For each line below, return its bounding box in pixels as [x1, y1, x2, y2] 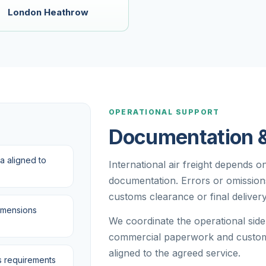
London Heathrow [7, 7, 88, 18]
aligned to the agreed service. [108, 247, 240, 259]
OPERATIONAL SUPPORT [108, 107, 220, 116]
